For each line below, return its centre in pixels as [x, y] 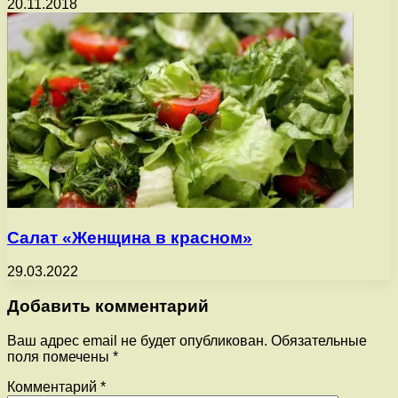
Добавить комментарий [108, 306]
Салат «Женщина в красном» [130, 237]
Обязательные [319, 340]
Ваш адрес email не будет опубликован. [137, 340]
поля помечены [60, 356]
